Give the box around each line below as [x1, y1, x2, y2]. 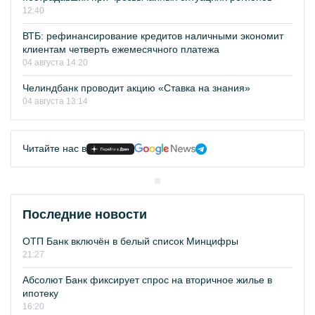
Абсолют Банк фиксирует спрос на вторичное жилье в [22, 274, 272, 285]
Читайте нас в [22, 143, 86, 154]
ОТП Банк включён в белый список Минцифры [22, 236, 238, 247]
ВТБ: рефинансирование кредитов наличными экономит [22, 30, 283, 41]
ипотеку [22, 288, 58, 299]
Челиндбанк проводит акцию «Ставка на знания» [22, 82, 250, 94]
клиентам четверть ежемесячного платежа [22, 44, 219, 55]
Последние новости [22, 207, 147, 221]
